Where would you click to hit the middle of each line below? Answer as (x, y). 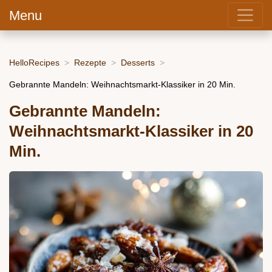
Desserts (138, 62)
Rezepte (90, 62)
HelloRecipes (34, 62)
